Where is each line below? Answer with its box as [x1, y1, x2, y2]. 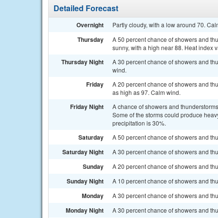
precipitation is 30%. [112, 119, 166, 127]
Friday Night [70, 102, 104, 111]
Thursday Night [61, 57, 104, 66]
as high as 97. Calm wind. [112, 88, 181, 96]
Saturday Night [62, 147, 104, 156]
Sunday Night [67, 177, 104, 185]
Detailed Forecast [54, 2, 118, 14]
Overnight [76, 20, 104, 29]
